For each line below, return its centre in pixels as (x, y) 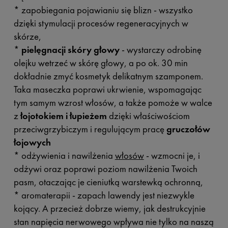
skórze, (27, 37)
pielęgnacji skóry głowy (71, 50)
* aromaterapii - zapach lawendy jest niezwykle (104, 195)
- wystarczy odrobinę (161, 50)
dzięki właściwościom (148, 116)
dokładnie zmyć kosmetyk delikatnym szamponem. (108, 76)
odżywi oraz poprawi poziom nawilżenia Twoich (105, 169)
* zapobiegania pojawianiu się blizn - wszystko (103, 10)
